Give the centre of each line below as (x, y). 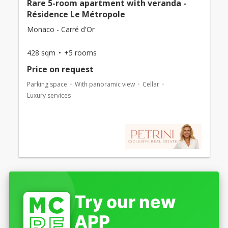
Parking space (47, 84)
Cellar (151, 84)
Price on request (60, 69)
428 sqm (41, 52)
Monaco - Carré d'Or (61, 29)
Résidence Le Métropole (76, 14)
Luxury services (49, 95)
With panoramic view (105, 84)
